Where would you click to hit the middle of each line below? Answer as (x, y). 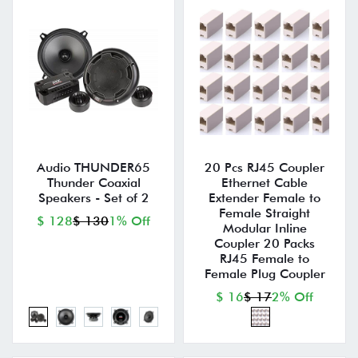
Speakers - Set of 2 (93, 198)
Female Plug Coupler (265, 274)
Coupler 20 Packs (265, 244)
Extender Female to (265, 198)
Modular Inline (265, 229)
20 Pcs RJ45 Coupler (265, 168)
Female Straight (265, 213)
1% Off (129, 221)
